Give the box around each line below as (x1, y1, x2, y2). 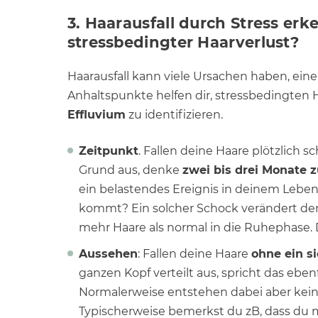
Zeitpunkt (78, 144, 138, 158)
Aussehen (78, 247, 138, 261)
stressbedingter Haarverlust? (67, 33, 300, 51)
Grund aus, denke (78, 163, 182, 177)
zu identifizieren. (125, 108, 223, 121)
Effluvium (67, 108, 126, 121)
